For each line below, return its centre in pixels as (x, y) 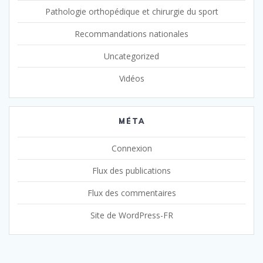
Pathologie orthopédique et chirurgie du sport (131, 11)
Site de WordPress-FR (131, 215)
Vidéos (131, 78)
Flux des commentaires (131, 193)
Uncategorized (131, 56)
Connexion (131, 148)
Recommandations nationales (131, 33)
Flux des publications (131, 170)
